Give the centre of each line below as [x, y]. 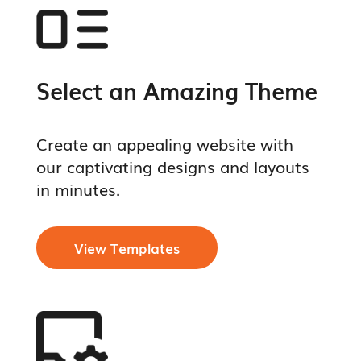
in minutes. [78, 188]
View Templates [127, 247]
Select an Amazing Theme [176, 90]
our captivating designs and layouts [172, 166]
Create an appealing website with [164, 143]
